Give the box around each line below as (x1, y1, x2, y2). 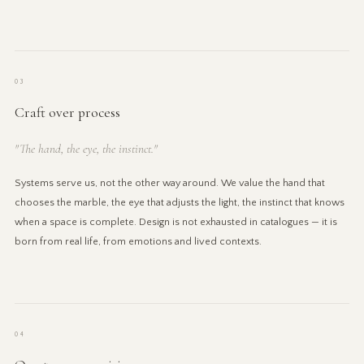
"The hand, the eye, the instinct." (14, 141, 158, 156)
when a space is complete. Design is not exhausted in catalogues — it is (14, 215, 337, 227)
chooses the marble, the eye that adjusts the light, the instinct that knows (14, 196, 344, 208)
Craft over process (14, 103, 120, 121)
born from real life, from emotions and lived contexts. (14, 235, 262, 247)
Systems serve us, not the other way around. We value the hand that (14, 176, 325, 188)
